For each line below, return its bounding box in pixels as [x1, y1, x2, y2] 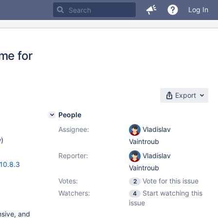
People [58, 110, 81, 119]
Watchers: [58, 189, 90, 197]
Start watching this [143, 189, 202, 197]
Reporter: [58, 151, 88, 160]
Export [175, 91, 196, 99]
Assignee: [58, 125, 89, 133]
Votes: [58, 177, 78, 185]
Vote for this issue [143, 177, 199, 185]
